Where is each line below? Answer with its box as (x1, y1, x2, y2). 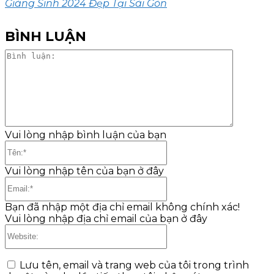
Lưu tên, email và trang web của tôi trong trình (20, 259, 249, 271)
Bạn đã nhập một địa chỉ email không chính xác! (5, 201, 240, 213)
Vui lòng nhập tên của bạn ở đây (5, 165, 164, 177)
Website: (166, 223, 208, 235)
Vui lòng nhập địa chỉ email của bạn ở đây (5, 212, 207, 224)
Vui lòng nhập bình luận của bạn (5, 128, 166, 141)
